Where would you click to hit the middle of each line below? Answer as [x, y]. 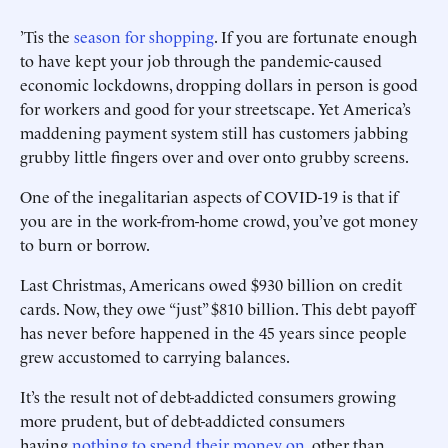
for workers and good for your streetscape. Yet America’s [215, 108]
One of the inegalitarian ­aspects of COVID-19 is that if [209, 196]
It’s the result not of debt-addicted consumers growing [208, 396]
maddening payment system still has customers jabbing [214, 132]
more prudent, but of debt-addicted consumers [182, 420]
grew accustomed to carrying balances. [155, 356]
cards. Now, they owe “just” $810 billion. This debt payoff [217, 308]
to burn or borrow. [85, 244]
